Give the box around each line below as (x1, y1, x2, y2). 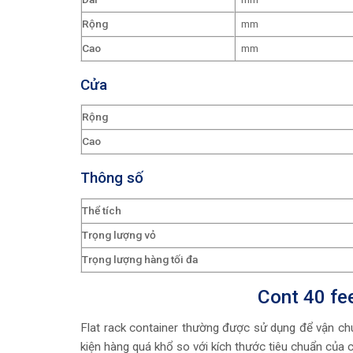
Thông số (80, 169, 143, 188)
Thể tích (82, 203, 121, 217)
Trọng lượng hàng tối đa (82, 252, 198, 266)
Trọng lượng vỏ (82, 228, 156, 241)
